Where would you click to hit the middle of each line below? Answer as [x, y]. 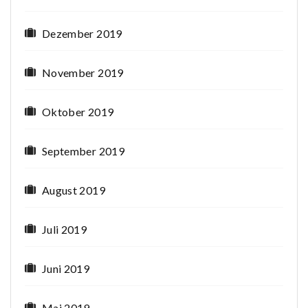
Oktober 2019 [78, 112]
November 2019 [83, 73]
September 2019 [83, 151]
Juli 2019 [65, 230]
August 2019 [74, 190]
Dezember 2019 [82, 34]
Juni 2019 [66, 269]
